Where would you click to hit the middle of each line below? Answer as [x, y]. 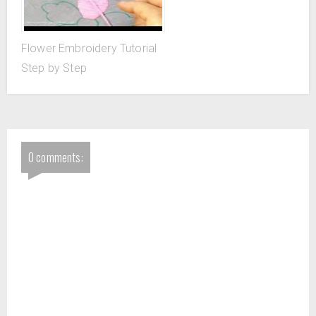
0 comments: [56, 157]
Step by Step [54, 68]
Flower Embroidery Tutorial [89, 48]
